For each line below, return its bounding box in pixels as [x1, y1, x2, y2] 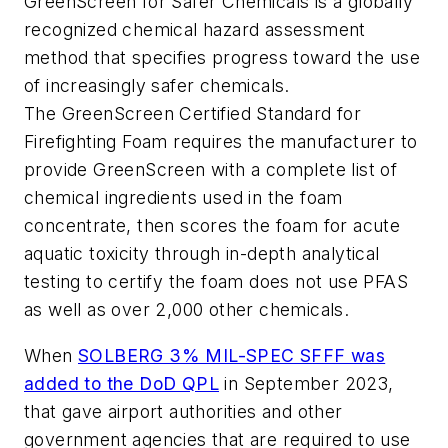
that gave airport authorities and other [24, 400, 343, 422]
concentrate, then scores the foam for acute [24, 215, 401, 237]
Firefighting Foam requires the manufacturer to [24, 131, 418, 153]
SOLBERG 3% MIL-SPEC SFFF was [78, 344, 386, 366]
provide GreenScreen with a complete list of [24, 159, 398, 181]
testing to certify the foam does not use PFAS [24, 271, 408, 293]
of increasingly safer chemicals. [24, 75, 290, 97]
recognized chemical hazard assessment [24, 19, 366, 41]
